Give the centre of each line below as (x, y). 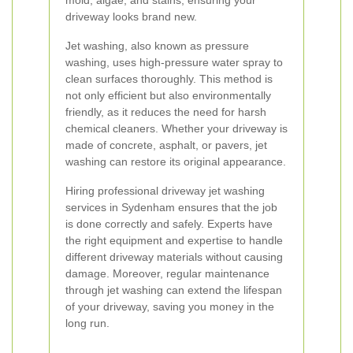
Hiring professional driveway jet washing (165, 191)
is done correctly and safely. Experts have (169, 224)
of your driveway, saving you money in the (170, 307)
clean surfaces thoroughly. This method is (169, 79)
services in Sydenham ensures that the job (171, 207)
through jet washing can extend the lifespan (174, 290)
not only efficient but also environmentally (168, 95)
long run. (87, 323)
